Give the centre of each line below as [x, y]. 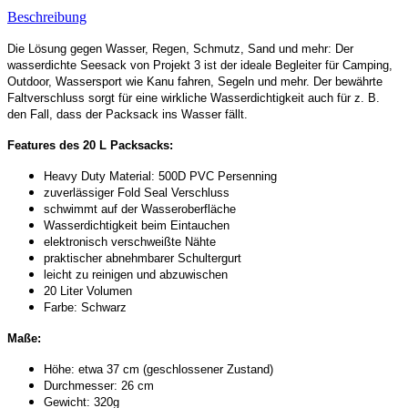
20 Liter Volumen [88, 291]
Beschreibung [47, 16]
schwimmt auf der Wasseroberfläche [140, 209]
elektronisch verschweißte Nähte [130, 241]
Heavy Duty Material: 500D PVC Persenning [160, 176]
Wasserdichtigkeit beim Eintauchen [137, 225]
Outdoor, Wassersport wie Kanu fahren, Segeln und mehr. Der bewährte [195, 81]
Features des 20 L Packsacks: [90, 145]
